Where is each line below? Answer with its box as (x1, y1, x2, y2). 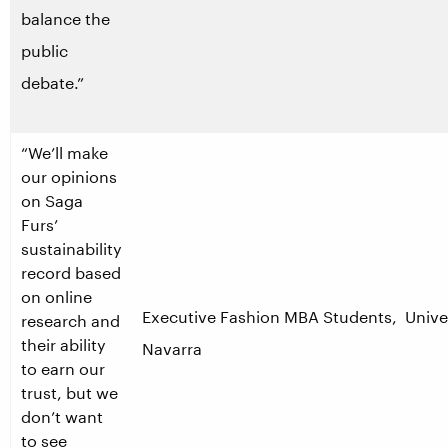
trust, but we (21, 383, 118, 402)
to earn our (21, 359, 105, 378)
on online (21, 287, 92, 306)
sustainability (21, 239, 122, 258)
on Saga (21, 191, 83, 210)
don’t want (21, 407, 103, 426)
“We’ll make (21, 143, 108, 162)
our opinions (21, 167, 117, 186)
